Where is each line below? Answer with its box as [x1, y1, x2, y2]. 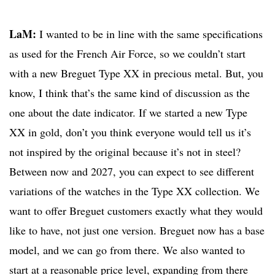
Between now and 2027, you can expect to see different [9, 164, 254, 179]
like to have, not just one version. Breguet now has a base [9, 223, 265, 238]
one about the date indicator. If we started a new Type [9, 105, 247, 120]
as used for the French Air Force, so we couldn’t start [9, 46, 246, 61]
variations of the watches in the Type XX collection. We [9, 184, 260, 199]
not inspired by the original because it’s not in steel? [9, 144, 241, 160]
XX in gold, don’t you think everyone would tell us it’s [9, 125, 251, 140]
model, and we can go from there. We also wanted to [9, 242, 245, 258]
